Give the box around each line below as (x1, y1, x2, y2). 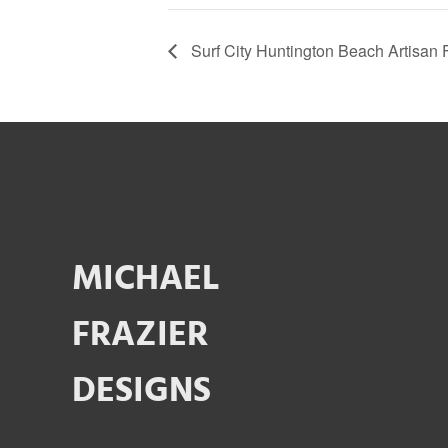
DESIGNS (72, 363, 211, 420)
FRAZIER (72, 307, 208, 364)
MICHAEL (72, 251, 219, 308)
